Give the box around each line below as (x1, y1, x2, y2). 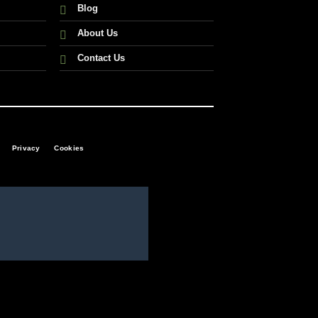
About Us (77, 28, 119, 39)
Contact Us (77, 53, 126, 64)
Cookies (54, 144, 84, 153)
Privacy (11, 144, 40, 153)
